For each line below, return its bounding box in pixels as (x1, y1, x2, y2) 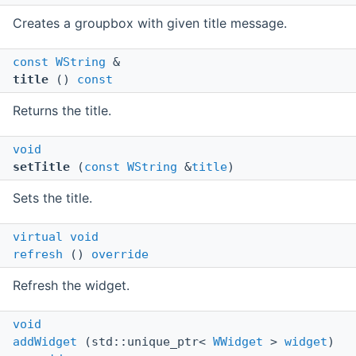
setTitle (13, 160, 70, 175)
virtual (13, 230, 63, 245)
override (91, 247, 149, 262)
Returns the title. (13, 103, 111, 119)
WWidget (213, 335, 263, 350)
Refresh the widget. (13, 277, 130, 294)
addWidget (13, 335, 77, 350)
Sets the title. (13, 190, 92, 207)
